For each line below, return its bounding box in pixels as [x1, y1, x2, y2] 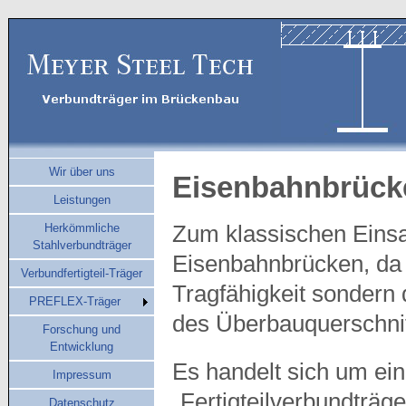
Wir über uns [48, 165, 115, 179]
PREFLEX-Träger [29, 295, 121, 308]
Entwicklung [50, 340, 113, 353]
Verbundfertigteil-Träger [21, 266, 142, 280]
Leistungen [53, 193, 111, 207]
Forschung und [43, 323, 121, 336]
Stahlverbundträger [32, 238, 131, 252]
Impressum [52, 368, 111, 382]
